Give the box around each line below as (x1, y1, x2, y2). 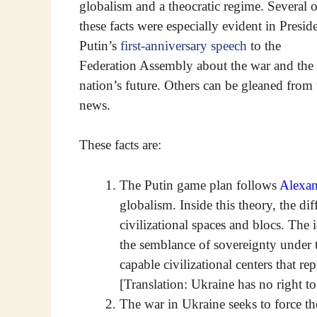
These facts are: (79, 137, 161, 153)
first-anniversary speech (120, 38, 247, 53)
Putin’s (79, 38, 120, 53)
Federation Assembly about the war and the (79, 57, 313, 73)
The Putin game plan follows (120, 177, 279, 192)
